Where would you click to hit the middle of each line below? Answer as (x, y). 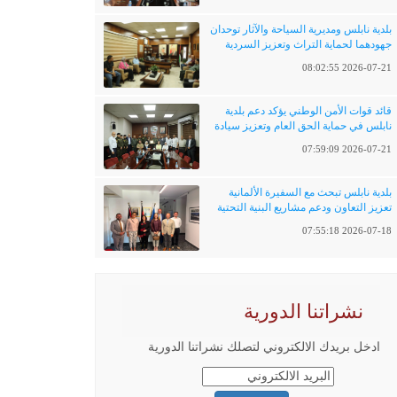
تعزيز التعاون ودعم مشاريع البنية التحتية (305, 207)
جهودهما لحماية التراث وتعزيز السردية (309, 44)
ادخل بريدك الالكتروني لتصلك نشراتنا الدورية (265, 347)
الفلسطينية (367, 59)
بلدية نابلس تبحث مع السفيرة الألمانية (311, 192)
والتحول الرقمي (357, 222)
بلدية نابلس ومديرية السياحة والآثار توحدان (301, 29)
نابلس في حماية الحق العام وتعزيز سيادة (304, 126)
